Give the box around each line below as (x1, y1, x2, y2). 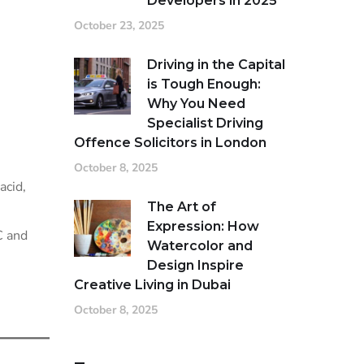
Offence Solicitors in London (74, 135, 266, 150)
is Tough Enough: (147, 76, 261, 92)
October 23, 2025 (74, 18, 164, 33)
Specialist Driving (147, 115, 263, 131)
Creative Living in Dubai (74, 277, 231, 292)
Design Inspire (147, 258, 244, 273)
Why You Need (147, 96, 245, 111)
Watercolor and (147, 238, 253, 253)
